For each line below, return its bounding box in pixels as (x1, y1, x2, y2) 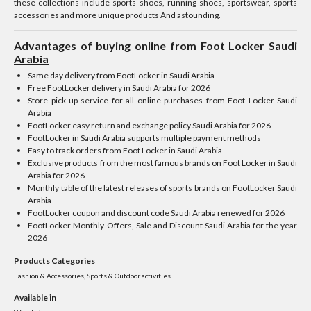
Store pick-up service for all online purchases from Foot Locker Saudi (28, 95, 297, 106)
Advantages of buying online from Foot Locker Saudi (14, 39, 297, 52)
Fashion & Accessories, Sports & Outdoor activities (14, 271, 171, 280)
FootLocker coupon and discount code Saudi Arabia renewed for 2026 (28, 208, 285, 218)
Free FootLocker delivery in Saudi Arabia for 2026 (28, 83, 211, 93)
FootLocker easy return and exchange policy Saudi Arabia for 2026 (28, 120, 271, 131)
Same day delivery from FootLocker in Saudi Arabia (28, 70, 215, 81)
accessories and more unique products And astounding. (14, 10, 221, 20)
